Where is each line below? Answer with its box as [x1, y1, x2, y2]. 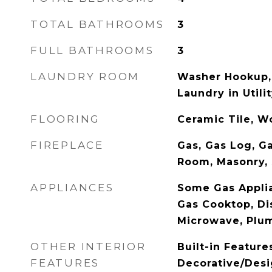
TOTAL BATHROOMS [30, 18, 165, 30]
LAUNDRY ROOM [30, 70, 140, 83]
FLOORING [30, 113, 100, 125]
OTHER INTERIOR [30, 240, 146, 253]
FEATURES [30, 257, 100, 269]
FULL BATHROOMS [30, 44, 154, 56]
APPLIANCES [30, 182, 114, 194]
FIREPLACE [30, 139, 104, 151]
